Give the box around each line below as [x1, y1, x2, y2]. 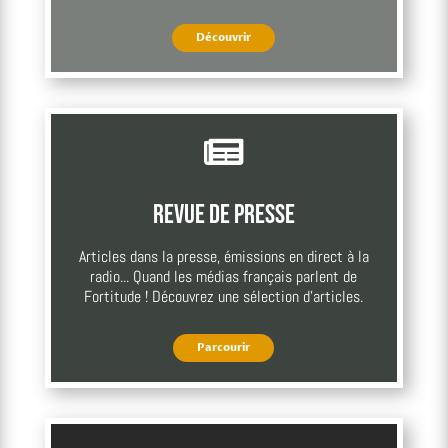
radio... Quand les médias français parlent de [90, 265, 358, 287]
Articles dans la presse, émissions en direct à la [78, 245, 369, 267]
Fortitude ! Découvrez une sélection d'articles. [84, 285, 364, 307]
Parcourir [197, 339, 251, 355]
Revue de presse [152, 198, 295, 231]
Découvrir [196, 29, 252, 45]
